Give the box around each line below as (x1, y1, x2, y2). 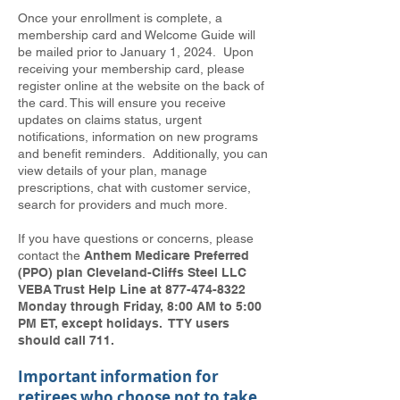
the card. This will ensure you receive (18, 96, 226, 110)
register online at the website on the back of (18, 79, 264, 93)
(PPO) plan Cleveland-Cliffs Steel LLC (18, 265, 246, 279)
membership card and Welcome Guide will (18, 28, 255, 42)
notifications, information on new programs (18, 129, 258, 144)
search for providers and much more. (18, 197, 231, 212)
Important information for (18, 366, 219, 387)
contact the (18, 248, 84, 262)
